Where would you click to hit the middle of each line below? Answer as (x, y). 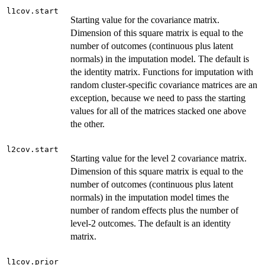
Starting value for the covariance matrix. (145, 20)
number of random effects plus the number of (154, 210)
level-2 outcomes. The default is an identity (151, 223)
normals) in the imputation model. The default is (160, 59)
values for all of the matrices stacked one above (158, 111)
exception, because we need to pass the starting (158, 98)
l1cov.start (33, 11)
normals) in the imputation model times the (150, 197)
